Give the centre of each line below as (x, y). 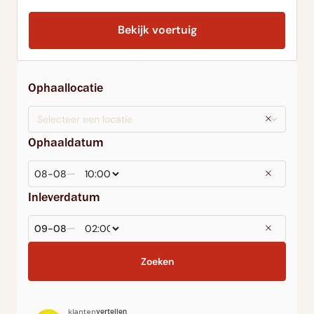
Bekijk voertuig (157, 30)
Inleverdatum (64, 197)
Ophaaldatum (66, 142)
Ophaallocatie (66, 87)
